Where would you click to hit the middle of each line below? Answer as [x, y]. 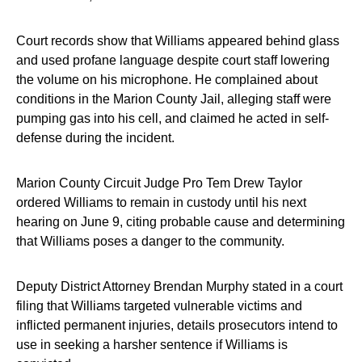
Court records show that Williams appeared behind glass [178, 41]
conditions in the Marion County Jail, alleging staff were [174, 99]
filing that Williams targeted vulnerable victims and [159, 306]
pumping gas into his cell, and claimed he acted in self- [173, 118]
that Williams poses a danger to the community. [150, 241]
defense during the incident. [95, 138]
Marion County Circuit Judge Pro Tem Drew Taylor [159, 183]
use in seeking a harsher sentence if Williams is [152, 345]
